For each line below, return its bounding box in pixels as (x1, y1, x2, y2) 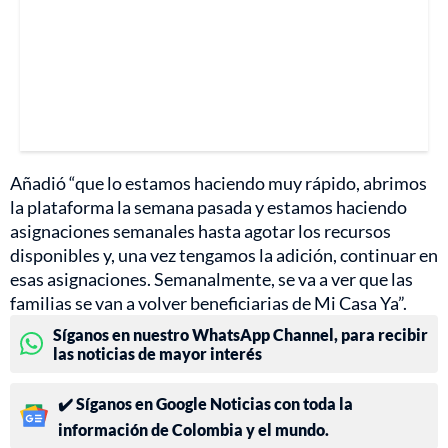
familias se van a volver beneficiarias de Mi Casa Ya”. (10, 291, 407, 314)
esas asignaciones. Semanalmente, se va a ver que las (10, 267, 413, 290)
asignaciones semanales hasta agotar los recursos (10, 219, 391, 242)
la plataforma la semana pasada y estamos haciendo (10, 195, 407, 218)
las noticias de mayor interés (53, 343, 262, 363)
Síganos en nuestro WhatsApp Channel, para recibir (53, 324, 428, 344)
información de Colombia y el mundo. (58, 419, 329, 439)
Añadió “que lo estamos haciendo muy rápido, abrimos (10, 171, 427, 194)
